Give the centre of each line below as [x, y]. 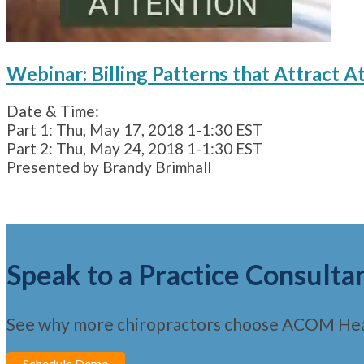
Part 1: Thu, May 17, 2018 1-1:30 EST [135, 129]
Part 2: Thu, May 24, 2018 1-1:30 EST [135, 148]
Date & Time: [53, 110]
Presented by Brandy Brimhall [109, 167]
